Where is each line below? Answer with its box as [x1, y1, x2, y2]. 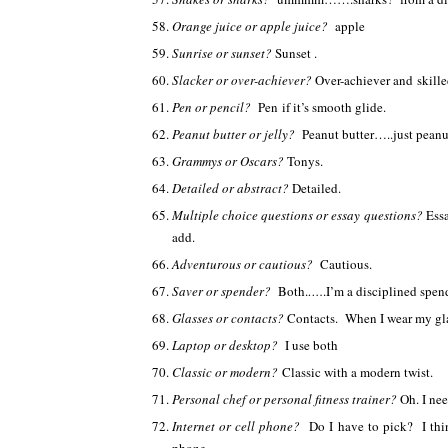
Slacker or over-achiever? [172, 71, 315, 89]
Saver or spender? [172, 282, 278, 300]
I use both [285, 336, 338, 354]
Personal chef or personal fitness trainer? [172, 390, 400, 408]
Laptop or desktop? [172, 336, 285, 354]
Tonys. [287, 152, 323, 170]
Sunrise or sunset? [172, 44, 275, 62]
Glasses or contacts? [172, 309, 287, 327]
